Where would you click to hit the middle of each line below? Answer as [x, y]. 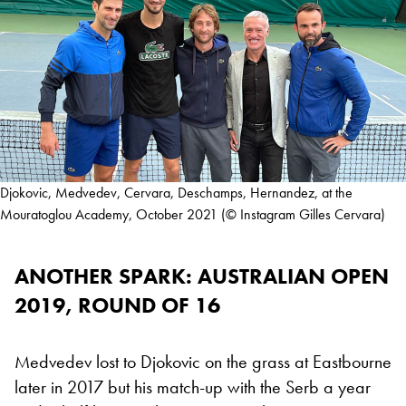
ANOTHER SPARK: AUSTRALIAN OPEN [202, 276]
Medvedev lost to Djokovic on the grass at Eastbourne [203, 362]
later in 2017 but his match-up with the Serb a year [193, 387]
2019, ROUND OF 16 [117, 305]
